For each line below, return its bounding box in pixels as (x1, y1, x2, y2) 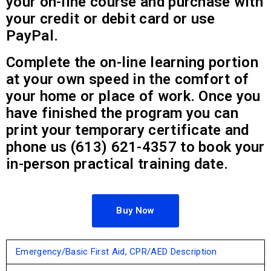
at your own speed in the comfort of (6, 70, 249, 88)
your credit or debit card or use (6, 10, 215, 27)
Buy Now (116, 204, 155, 216)
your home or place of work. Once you (6, 87, 261, 105)
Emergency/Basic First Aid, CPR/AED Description (16, 246, 217, 257)
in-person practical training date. (6, 155, 229, 172)
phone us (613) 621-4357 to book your (6, 138, 265, 155)
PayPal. (6, 27, 62, 44)
